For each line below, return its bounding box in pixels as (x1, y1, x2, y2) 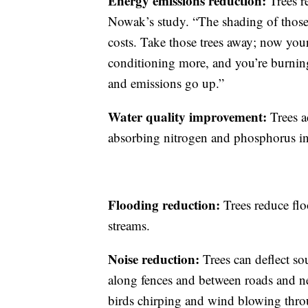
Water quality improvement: (108, 107, 270, 126)
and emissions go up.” (108, 74, 224, 91)
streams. (108, 217, 150, 234)
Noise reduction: (108, 250, 203, 268)
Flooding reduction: (108, 195, 223, 214)
